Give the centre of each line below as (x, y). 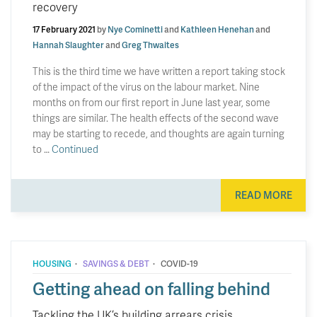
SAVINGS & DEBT (116, 263)
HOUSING (52, 263)
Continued (75, 149)
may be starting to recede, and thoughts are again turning (158, 133)
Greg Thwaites (150, 45)
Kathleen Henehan (217, 29)
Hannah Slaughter (68, 45)
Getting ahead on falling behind (151, 288)
